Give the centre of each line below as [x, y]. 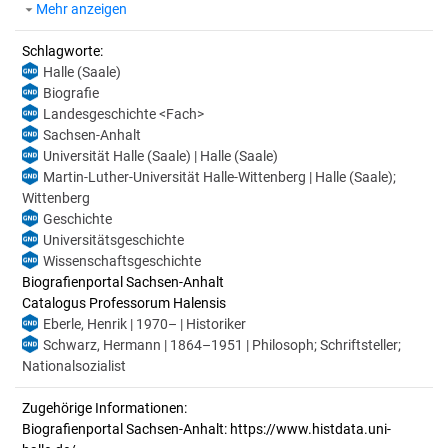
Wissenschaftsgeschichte [122, 261]
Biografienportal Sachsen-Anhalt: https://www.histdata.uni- [206, 429]
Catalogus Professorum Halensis [124, 303]
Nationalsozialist [74, 366]
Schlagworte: [62, 51]
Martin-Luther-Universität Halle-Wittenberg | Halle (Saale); [219, 177]
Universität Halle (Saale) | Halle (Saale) [160, 156]
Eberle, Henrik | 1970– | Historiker [144, 324]
